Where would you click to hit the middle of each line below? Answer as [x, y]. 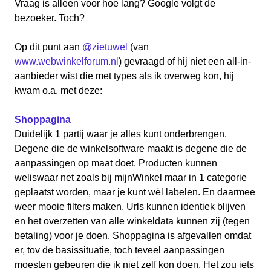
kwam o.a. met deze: [58, 90]
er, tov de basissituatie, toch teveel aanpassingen [119, 250]
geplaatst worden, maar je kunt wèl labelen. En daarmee [135, 192]
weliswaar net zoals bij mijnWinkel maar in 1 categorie [131, 178]
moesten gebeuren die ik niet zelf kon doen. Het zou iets [134, 265]
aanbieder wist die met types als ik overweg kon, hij [124, 76]
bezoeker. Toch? [50, 18]
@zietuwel [105, 47]
